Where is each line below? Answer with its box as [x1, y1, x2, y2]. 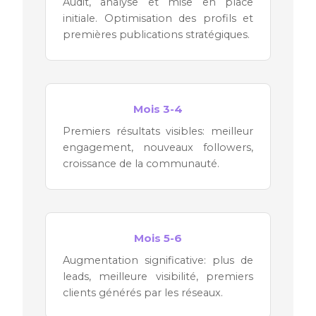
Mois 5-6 [134, 231, 182, 245]
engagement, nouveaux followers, [63, 140, 253, 154]
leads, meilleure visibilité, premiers [63, 269, 253, 283]
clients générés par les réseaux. [63, 286, 223, 299]
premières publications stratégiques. [63, 28, 250, 41]
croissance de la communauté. [63, 157, 219, 170]
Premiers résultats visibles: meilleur [63, 124, 253, 138]
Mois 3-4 [133, 102, 183, 116]
